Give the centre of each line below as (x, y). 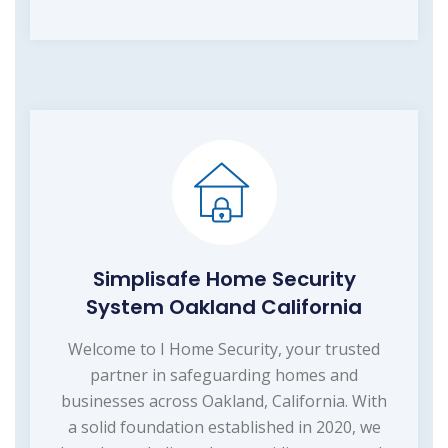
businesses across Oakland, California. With (224, 400)
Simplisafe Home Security (224, 278)
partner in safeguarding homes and (224, 374)
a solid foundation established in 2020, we (224, 426)
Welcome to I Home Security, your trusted (224, 348)
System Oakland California (224, 306)
